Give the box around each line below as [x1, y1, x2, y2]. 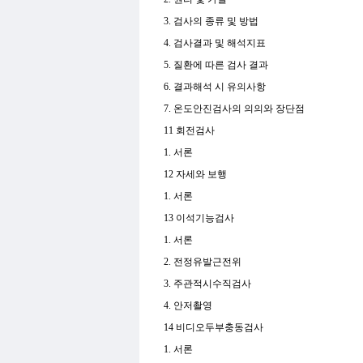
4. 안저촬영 [164, 300, 215, 311]
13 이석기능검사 [164, 212, 237, 224]
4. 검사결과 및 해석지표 [164, 37, 268, 49]
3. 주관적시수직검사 [164, 278, 254, 289]
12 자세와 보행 [164, 169, 229, 180]
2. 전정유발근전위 [164, 256, 244, 267]
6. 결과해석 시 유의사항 [164, 81, 268, 92]
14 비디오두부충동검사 [164, 322, 266, 333]
